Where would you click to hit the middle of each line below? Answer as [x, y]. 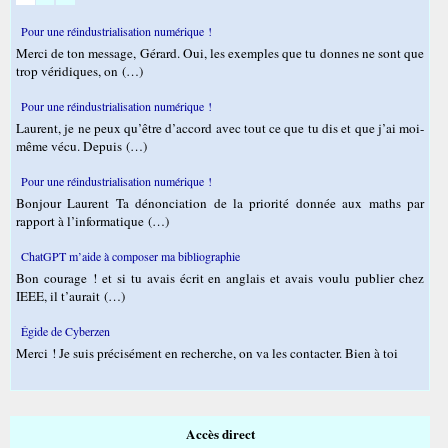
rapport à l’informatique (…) [92, 221]
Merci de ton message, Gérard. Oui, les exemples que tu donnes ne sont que [220, 53]
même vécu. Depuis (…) [81, 146]
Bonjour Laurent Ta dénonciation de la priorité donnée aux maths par [220, 203]
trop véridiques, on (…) [79, 71]
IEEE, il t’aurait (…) [70, 296]
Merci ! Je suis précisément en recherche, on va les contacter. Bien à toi [207, 353]
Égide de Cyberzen [65, 331]
